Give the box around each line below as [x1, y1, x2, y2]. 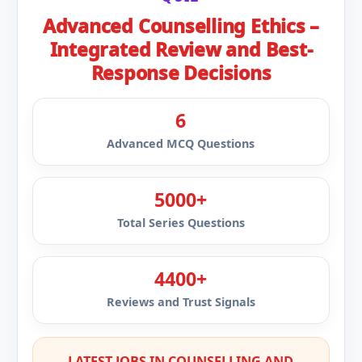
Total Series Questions [116, 215, 245, 230]
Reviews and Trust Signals [106, 294, 255, 309]
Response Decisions [90, 60, 271, 86]
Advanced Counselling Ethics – [42, 13, 320, 39]
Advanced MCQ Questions [107, 136, 255, 151]
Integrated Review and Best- [49, 36, 313, 62]
